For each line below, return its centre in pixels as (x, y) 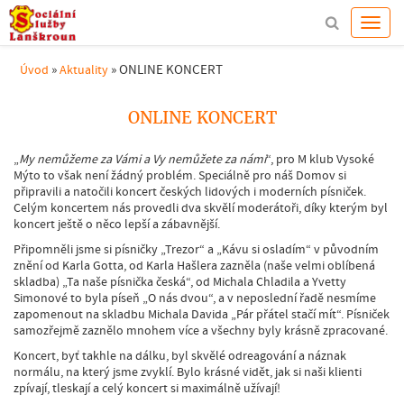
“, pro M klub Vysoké (320, 159)
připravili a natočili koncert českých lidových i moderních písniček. (190, 191)
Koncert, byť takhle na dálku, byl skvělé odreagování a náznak (180, 355)
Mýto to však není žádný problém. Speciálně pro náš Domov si (180, 175)
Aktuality (84, 69)
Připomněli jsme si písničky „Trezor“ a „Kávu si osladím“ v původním (196, 249)
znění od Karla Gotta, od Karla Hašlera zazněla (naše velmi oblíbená (194, 265)
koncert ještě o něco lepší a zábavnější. (117, 224)
